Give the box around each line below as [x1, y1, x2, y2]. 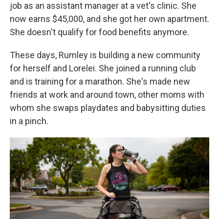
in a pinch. [10, 116, 48, 126]
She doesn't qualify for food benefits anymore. [10, 27, 189, 37]
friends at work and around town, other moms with [10, 89, 204, 100]
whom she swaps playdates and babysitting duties [10, 103, 206, 113]
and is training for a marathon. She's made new [10, 76, 190, 87]
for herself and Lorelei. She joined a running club [10, 63, 196, 73]
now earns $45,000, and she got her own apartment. [10, 14, 209, 24]
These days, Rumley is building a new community [10, 50, 200, 60]
